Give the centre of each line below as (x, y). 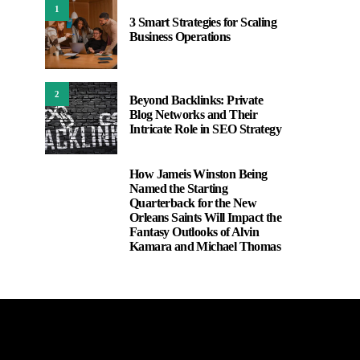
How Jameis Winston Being (198, 174)
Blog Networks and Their (194, 115)
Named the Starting (179, 188)
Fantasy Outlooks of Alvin (194, 232)
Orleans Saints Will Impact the (205, 217)
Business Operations (180, 37)
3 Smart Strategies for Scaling (203, 22)
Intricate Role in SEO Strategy (205, 129)
